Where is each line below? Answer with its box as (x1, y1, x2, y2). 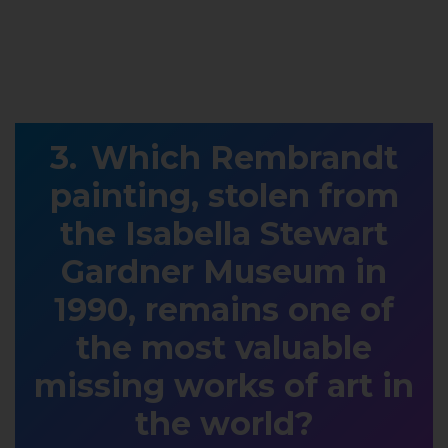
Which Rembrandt (91, 138, 398, 178)
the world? (134, 404, 314, 444)
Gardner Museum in (61, 252, 387, 292)
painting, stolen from (49, 176, 399, 216)
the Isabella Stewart (60, 214, 388, 254)
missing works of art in (34, 366, 414, 406)
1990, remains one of (54, 290, 394, 330)
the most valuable (76, 328, 372, 368)
